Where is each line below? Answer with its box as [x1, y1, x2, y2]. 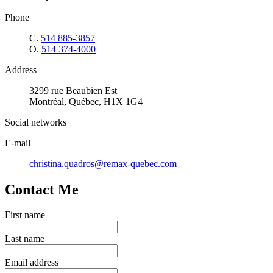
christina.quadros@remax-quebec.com [29, 158, 177, 169]
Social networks [5, 116, 66, 127]
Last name [5, 233, 44, 244]
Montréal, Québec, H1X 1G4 [29, 96, 143, 107]
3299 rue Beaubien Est [29, 85, 117, 96]
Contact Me [5, 181, 79, 197]
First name [5, 210, 45, 221]
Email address [5, 257, 58, 268]
